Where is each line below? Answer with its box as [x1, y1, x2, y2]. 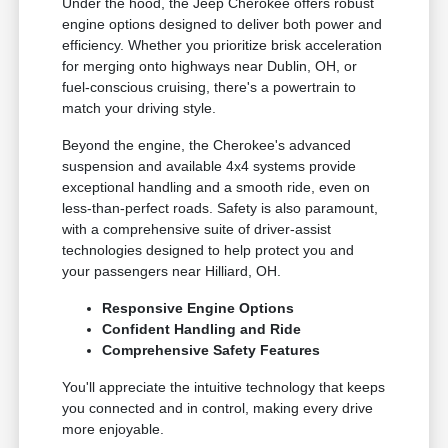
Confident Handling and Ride [102, 321, 302, 338]
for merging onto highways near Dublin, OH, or [62, 58, 358, 75]
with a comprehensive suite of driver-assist [62, 221, 332, 238]
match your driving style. [62, 100, 217, 117]
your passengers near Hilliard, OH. [62, 263, 282, 280]
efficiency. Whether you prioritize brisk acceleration [62, 37, 383, 54]
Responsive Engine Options [102, 300, 295, 317]
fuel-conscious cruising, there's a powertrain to [62, 79, 357, 96]
